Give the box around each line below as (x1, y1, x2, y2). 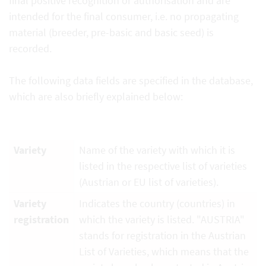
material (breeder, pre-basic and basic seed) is (9, 25, 214, 39)
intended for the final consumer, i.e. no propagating (9, 9, 239, 23)
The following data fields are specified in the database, (9, 73, 253, 87)
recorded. (9, 41, 52, 55)
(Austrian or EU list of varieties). (79, 175, 218, 189)
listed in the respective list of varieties (79, 159, 247, 173)
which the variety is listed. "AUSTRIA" (79, 212, 245, 226)
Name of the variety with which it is (79, 142, 235, 157)
